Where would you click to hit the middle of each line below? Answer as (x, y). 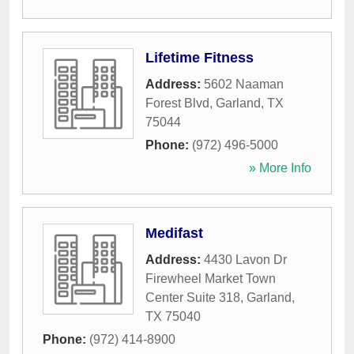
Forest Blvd (177, 103)
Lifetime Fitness (200, 58)
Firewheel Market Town (211, 279)
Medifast (174, 233)
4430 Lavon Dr (245, 260)
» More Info (280, 168)
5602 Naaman (244, 84)
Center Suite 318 (193, 298)
